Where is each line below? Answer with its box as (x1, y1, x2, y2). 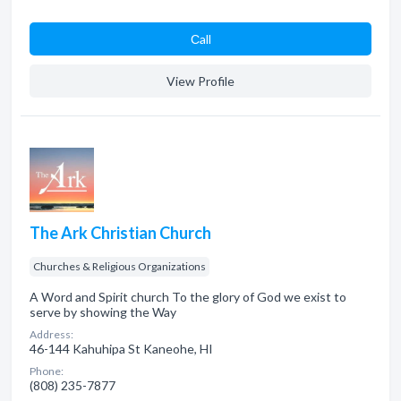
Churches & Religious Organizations (33, 260, 206, 273)
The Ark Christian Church (30, 223, 211, 243)
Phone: (30, 364, 64, 378)
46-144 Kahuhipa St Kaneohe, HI (30, 341, 213, 356)
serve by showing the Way (30, 304, 176, 320)
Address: (30, 328, 73, 341)
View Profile (166, 73, 235, 89)
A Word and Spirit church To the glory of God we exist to (30, 289, 346, 304)
